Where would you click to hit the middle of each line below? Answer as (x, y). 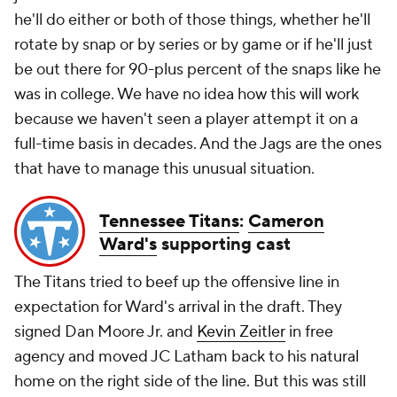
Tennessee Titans (169, 222)
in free (309, 332)
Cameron (286, 222)
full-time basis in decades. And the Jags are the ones (198, 144)
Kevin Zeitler (241, 332)
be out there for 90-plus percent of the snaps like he (198, 70)
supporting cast (224, 245)
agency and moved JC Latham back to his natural (187, 357)
